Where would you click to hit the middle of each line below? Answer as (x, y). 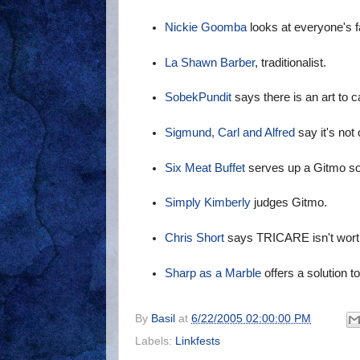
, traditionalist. (291, 62)
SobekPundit (198, 98)
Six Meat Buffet (205, 168)
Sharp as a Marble (213, 273)
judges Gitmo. (289, 203)
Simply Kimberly (208, 203)
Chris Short (195, 238)
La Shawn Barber (210, 62)
